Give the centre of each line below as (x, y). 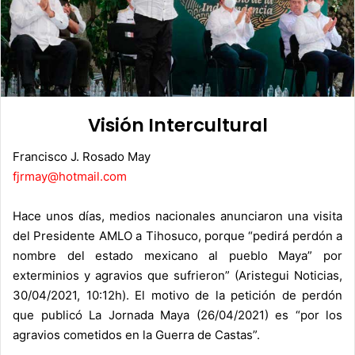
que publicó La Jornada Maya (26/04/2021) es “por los (177, 315)
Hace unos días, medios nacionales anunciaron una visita (177, 216)
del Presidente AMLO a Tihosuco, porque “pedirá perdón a (177, 236)
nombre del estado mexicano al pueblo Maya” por (177, 256)
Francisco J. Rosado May (82, 157)
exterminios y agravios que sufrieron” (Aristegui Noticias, (177, 276)
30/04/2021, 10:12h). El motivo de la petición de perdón (177, 296)
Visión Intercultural (177, 125)
